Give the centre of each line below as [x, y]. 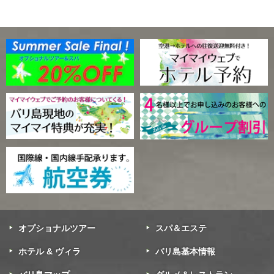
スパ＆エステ [181, 228]
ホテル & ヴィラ [50, 251]
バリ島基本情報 [185, 251]
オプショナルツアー [57, 228]
